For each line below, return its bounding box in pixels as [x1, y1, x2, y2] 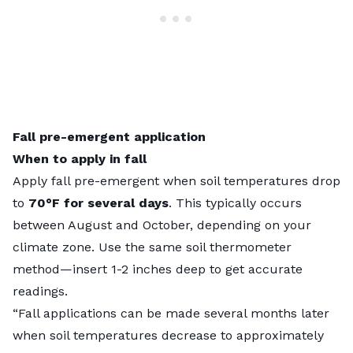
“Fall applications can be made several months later [13, 306, 329, 321]
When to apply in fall [13, 151, 147, 167]
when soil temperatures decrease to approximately [13, 328, 324, 344]
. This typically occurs [169, 195, 302, 211]
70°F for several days [28, 195, 169, 211]
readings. [13, 284, 68, 299]
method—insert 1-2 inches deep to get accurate [13, 262, 303, 277]
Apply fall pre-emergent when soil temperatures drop [13, 173, 340, 189]
